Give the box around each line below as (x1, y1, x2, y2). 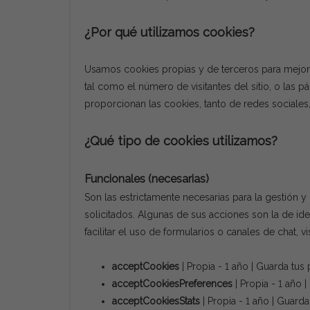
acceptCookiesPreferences (112, 278, 232, 289)
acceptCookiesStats (112, 295, 200, 307)
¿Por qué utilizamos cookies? (84, 25, 255, 39)
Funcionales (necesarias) (84, 172, 209, 185)
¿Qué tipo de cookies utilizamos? (84, 134, 277, 148)
